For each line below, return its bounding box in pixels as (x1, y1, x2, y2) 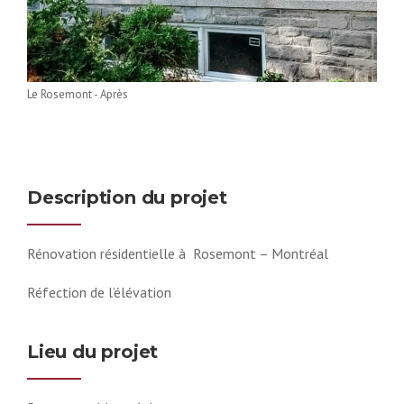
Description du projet (27, 186, 227, 208)
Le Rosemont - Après (27, 86, 128, 102)
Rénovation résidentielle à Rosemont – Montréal (27, 243, 328, 262)
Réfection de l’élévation (27, 282, 171, 301)
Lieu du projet (27, 340, 159, 363)
